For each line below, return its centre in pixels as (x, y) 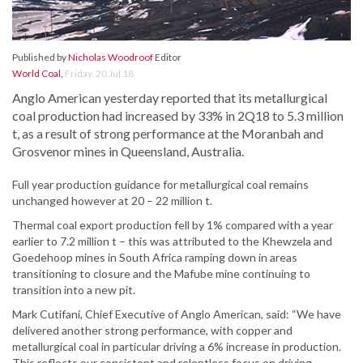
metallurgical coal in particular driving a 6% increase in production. (177, 347)
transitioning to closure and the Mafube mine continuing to (161, 274)
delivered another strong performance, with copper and (152, 331)
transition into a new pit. (74, 290)
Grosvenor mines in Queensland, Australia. (128, 152)
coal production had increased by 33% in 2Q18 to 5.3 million (178, 116)
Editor (167, 58)
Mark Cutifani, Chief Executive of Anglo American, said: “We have (177, 314)
